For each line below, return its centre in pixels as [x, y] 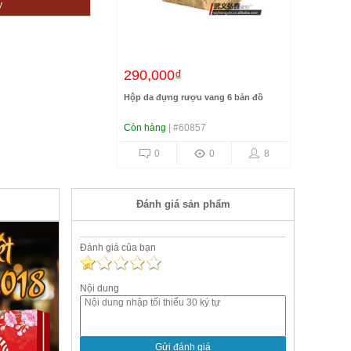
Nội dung [100, 288]
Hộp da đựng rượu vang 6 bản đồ [194, 97]
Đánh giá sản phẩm [183, 204]
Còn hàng [145, 128]
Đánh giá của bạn [118, 248]
